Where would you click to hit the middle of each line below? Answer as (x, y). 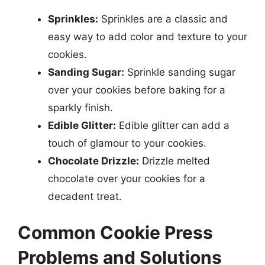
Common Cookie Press (115, 232)
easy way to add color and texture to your (148, 36)
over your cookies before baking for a (137, 90)
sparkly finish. (80, 107)
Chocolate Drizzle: (93, 161)
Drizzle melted (174, 161)
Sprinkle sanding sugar (180, 72)
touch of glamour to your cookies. (127, 143)
